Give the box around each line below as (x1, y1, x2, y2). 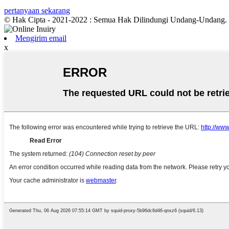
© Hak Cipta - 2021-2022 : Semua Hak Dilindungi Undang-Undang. (4, 15, 227, 24)
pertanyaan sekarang (4, 6, 70, 15)
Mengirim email (15, 33, 66, 42)
